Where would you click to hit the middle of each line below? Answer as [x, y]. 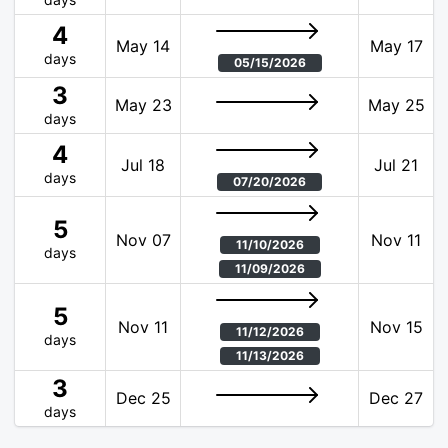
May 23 [143, 105]
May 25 [396, 105]
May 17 [396, 46]
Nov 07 [143, 240]
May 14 [143, 46]
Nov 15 [396, 327]
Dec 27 [396, 398]
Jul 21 [396, 165]
